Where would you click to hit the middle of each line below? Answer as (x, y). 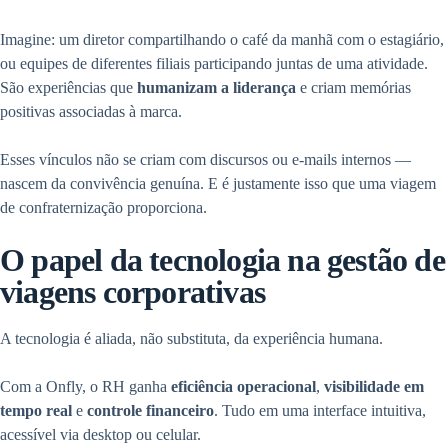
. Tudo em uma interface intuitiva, (320, 411)
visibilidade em (374, 387)
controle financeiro (150, 411)
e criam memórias (353, 87)
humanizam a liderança (216, 87)
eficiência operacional (243, 387)
